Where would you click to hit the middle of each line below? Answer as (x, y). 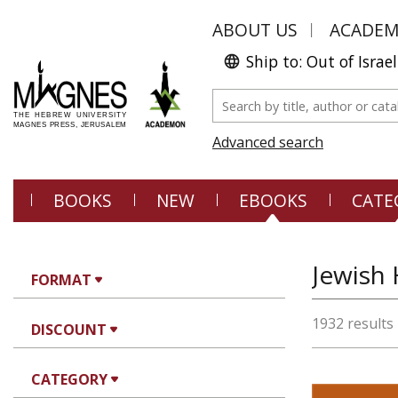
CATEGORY (69, 379)
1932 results (353, 323)
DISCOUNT (69, 330)
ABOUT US (255, 30)
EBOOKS (273, 200)
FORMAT (61, 280)
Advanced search (268, 142)
